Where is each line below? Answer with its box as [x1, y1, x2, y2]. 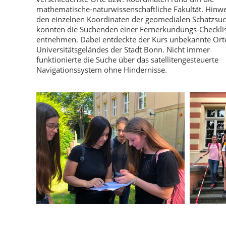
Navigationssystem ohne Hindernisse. [36, 65, 169, 75]
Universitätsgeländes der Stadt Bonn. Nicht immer [36, 44, 210, 54]
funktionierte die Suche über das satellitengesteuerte [36, 54, 218, 65]
